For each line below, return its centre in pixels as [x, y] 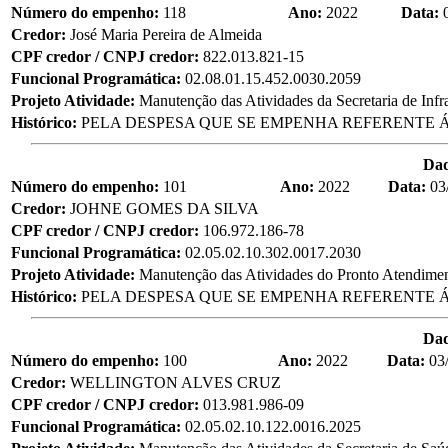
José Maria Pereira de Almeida [166, 34]
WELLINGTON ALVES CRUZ [175, 382]
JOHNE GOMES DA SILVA [164, 208]
